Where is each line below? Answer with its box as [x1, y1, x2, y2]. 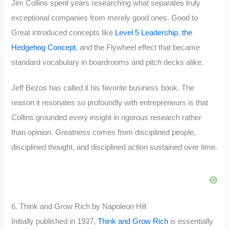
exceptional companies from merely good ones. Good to [11, 13, 198, 22]
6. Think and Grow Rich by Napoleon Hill [11, 202, 147, 211]
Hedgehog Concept [11, 43, 76, 52]
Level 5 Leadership [115, 28, 178, 37]
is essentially [168, 217, 214, 226]
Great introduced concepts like [11, 28, 116, 37]
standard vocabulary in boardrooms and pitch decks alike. [11, 58, 204, 66]
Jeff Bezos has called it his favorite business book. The [11, 84, 195, 93]
